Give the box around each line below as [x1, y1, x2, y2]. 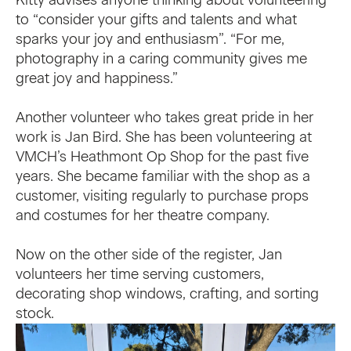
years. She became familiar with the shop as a [16, 167, 310, 185]
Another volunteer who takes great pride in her [16, 108, 313, 126]
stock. [16, 304, 54, 322]
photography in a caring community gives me [16, 49, 307, 67]
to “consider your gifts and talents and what [16, 10, 297, 28]
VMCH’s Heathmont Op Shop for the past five [16, 147, 309, 165]
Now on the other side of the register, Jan [16, 245, 282, 263]
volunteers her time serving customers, [16, 265, 264, 283]
